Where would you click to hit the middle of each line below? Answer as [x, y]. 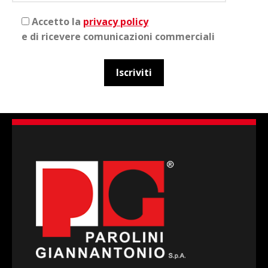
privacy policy [116, 21]
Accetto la [57, 21]
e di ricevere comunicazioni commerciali [118, 36]
